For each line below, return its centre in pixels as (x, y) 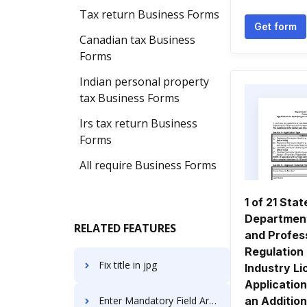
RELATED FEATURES (125, 228)
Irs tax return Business (138, 123)
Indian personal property (144, 82)
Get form (275, 26)
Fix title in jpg (128, 265)
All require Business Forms (148, 165)
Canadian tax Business (137, 40)
